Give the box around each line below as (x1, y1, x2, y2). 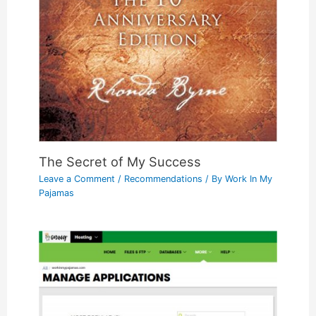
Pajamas (39, 187, 75, 198)
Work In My (225, 173, 273, 184)
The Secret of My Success (39, 153, 202, 169)
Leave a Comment (39, 173, 116, 184)
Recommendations (124, 173, 203, 184)
